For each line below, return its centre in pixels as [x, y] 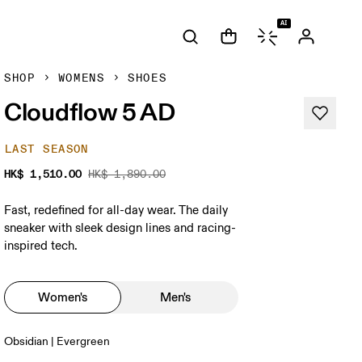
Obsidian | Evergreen [57, 341]
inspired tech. [41, 246]
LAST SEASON [47, 149]
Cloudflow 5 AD [90, 112]
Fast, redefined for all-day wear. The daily [116, 210]
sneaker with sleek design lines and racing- [120, 228]
